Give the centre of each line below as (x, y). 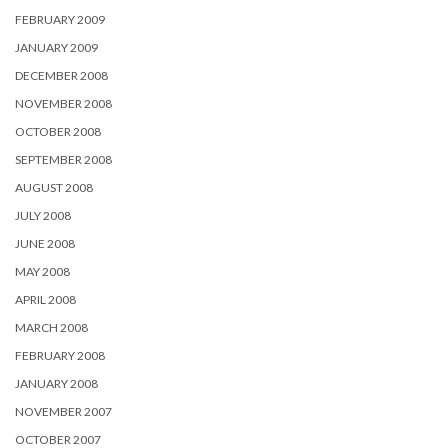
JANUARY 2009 (56, 47)
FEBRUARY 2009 (60, 19)
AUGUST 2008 (54, 187)
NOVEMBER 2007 (63, 411)
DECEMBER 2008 (61, 75)
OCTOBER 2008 (58, 131)
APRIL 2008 (45, 299)
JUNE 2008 (45, 243)
